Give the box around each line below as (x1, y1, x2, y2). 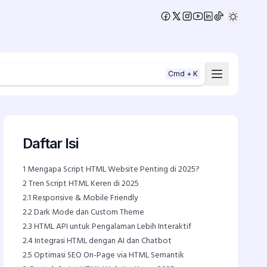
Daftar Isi (23, 135, 78, 152)
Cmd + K (168, 69, 198, 78)
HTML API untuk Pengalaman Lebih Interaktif (32, 220, 192, 234)
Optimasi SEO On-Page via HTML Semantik (32, 249, 185, 262)
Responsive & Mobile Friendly (31, 191, 139, 205)
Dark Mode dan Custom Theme (32, 206, 145, 219)
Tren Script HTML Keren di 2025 (27, 177, 139, 191)
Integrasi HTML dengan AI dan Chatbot (33, 234, 172, 248)
